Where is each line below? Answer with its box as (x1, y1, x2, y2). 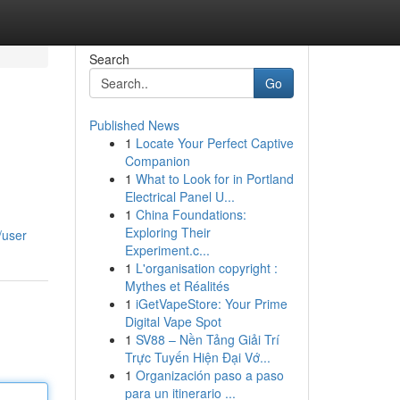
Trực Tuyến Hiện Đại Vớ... (124, 348, 271, 366)
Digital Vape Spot (124, 312, 221, 330)
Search (88, 50, 129, 68)
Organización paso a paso (135, 366, 284, 384)
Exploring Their (124, 223, 211, 241)
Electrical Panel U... (124, 187, 235, 205)
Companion (124, 152, 190, 170)
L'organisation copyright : (135, 259, 278, 277)
